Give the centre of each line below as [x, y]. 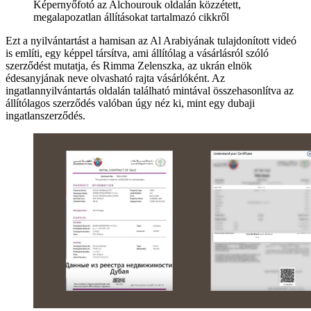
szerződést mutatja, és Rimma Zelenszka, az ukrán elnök [129, 65]
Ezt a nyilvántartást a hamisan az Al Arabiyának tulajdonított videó [151, 40]
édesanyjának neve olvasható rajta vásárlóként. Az [115, 78]
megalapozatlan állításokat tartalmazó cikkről [131, 17]
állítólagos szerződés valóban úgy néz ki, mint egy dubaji [130, 103]
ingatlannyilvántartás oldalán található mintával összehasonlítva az [150, 90]
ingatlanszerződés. [45, 115]
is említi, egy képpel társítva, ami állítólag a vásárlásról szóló [137, 53]
